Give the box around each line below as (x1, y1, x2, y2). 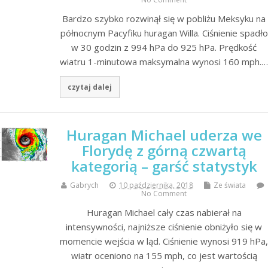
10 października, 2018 (119, 180, 193, 191)
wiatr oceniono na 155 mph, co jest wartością (71, 249, 257, 262)
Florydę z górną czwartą (81, 141, 246, 161)
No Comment (141, 188, 187, 199)
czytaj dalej (67, 82, 112, 92)
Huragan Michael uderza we (66, 125, 262, 145)
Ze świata (214, 180, 246, 191)
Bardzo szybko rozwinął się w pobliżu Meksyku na (62, 12, 266, 25)
